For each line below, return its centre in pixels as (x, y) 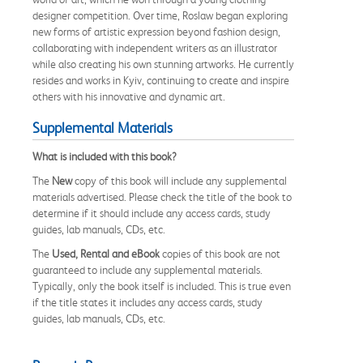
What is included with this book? (105, 156)
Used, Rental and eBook (106, 253)
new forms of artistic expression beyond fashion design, (156, 31)
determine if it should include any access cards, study (152, 213)
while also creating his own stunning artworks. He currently (163, 64)
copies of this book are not (220, 253)
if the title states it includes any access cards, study (147, 302)
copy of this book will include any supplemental (179, 180)
